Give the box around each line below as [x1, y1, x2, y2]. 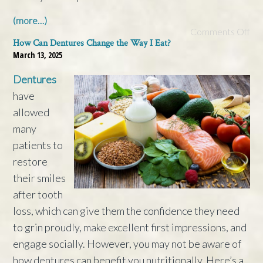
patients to [13, 139, 63, 152]
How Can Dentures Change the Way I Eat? [13, 37, 171, 50]
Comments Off [190, 26, 250, 38]
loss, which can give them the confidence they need [13, 204, 240, 218]
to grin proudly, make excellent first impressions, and [13, 221, 247, 234]
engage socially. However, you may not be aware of [13, 237, 242, 251]
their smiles [13, 171, 66, 185]
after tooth [13, 188, 63, 201]
